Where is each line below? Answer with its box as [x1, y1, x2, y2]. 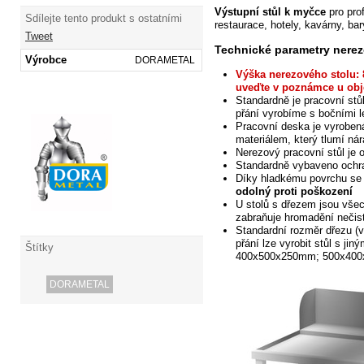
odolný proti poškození [235, 185, 353, 198]
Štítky [25, 241, 54, 254]
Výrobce [24, 53, 67, 66]
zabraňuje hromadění [235, 211, 334, 224]
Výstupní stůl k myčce [214, 6, 326, 19]
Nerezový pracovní [235, 146, 324, 159]
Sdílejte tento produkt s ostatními [25, 11, 182, 24]
